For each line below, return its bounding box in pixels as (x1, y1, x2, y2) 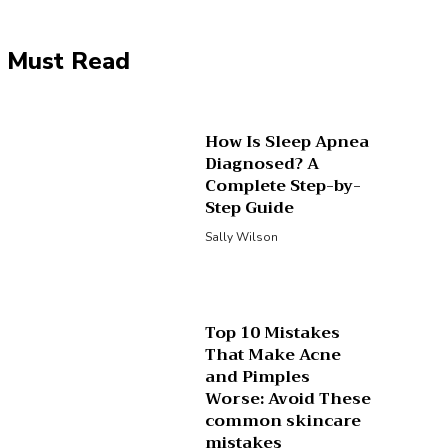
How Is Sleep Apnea (205, 128, 370, 157)
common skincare (205, 406, 362, 435)
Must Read (6, 45, 130, 77)
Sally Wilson (205, 229, 279, 246)
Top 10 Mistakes (205, 318, 341, 347)
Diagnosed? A (205, 150, 320, 179)
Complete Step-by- (205, 172, 362, 201)
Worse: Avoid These (205, 384, 372, 413)
